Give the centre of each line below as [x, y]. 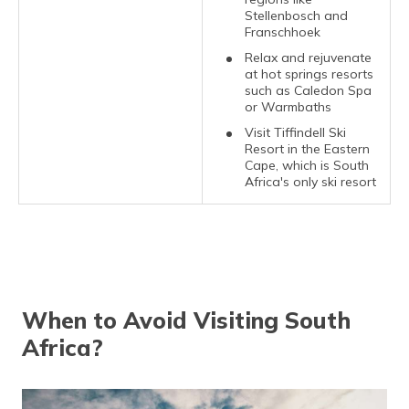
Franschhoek [283, 32]
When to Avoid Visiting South [186, 320]
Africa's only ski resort [310, 182]
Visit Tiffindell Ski [295, 132]
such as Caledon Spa [308, 90]
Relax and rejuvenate [308, 58]
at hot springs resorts [309, 74]
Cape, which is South [307, 165]
